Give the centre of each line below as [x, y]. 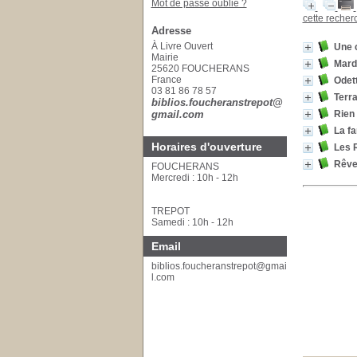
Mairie [165, 57]
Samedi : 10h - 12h [192, 222]
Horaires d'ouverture [206, 147]
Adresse [171, 31]
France [167, 80]
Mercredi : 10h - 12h [194, 178]
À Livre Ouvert [182, 46]
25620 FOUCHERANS [200, 69]
